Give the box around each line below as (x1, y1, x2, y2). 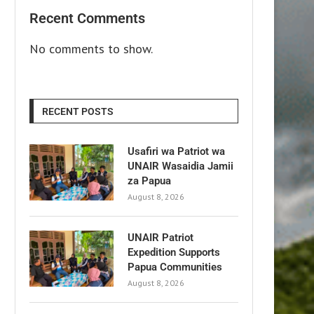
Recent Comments (29, 9, 145, 27)
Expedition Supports (128, 245, 220, 259)
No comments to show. (29, 40, 153, 57)
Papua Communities (128, 260, 222, 273)
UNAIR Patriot (128, 231, 193, 244)
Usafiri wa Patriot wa (128, 144, 225, 158)
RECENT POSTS (42, 105, 114, 117)
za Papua (128, 174, 171, 187)
